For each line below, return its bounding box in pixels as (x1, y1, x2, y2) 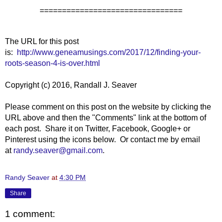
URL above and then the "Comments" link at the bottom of (5, 113, 206, 122)
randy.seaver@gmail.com (13, 146, 103, 155)
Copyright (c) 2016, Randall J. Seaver (5, 80, 137, 89)
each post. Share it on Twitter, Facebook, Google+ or (5, 124, 190, 133)
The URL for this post (5, 37, 79, 46)
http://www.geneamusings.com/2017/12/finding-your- (17, 48, 201, 56)
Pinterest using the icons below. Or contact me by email (5, 135, 200, 144)
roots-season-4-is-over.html (5, 58, 100, 67)
